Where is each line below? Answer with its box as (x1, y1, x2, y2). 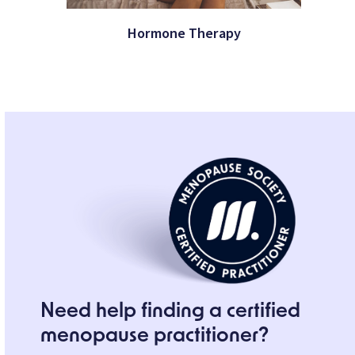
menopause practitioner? (40, 326, 270, 347)
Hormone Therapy (127, 23, 241, 44)
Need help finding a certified (40, 302, 301, 323)
